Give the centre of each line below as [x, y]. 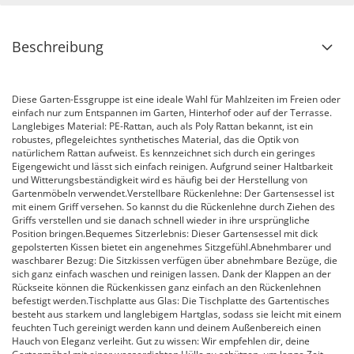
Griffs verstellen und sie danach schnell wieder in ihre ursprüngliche [161, 220]
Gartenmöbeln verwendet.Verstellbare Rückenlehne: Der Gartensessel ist [173, 193]
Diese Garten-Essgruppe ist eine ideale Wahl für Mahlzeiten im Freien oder [176, 99]
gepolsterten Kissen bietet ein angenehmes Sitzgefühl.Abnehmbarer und [171, 247]
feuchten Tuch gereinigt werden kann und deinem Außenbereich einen [166, 328]
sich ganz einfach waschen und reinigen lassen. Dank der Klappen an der [171, 274]
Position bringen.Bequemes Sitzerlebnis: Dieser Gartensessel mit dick [165, 233]
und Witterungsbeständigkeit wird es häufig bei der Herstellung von [160, 180]
